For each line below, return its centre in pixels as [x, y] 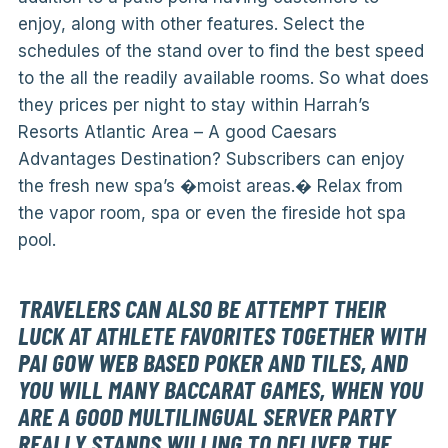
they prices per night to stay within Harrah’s [193, 105]
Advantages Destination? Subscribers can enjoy [211, 159]
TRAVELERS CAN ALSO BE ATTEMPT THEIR [201, 307]
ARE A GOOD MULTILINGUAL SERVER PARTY [206, 415]
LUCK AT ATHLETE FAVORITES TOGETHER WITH [221, 334]
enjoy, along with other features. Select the [191, 24]
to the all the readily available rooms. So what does [223, 78]
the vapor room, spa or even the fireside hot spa [211, 213]
